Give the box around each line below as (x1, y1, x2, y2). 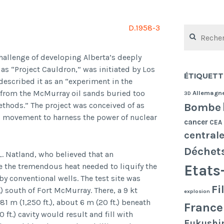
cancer (183, 117, 208, 127)
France (183, 200, 223, 215)
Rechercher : (183, 24, 219, 32)
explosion (183, 188, 210, 195)
